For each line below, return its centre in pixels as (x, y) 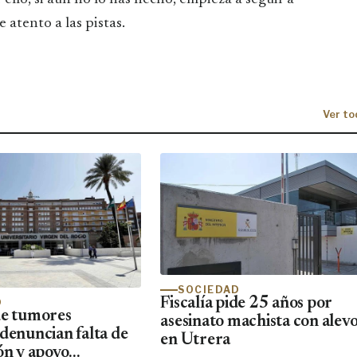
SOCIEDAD (209, 289)
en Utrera (196, 340)
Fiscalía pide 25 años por (246, 304)
